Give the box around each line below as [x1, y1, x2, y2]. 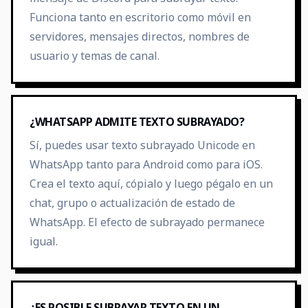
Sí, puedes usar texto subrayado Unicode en [30, 137, 255, 153]
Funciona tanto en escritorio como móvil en [30, 10, 251, 25]
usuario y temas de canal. [30, 48, 159, 63]
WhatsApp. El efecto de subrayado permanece [30, 214, 265, 230]
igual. [30, 234, 58, 249]
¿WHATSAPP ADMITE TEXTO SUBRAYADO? [30, 114, 245, 129]
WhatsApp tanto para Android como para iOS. [30, 157, 263, 172]
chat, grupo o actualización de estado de [30, 195, 235, 210]
